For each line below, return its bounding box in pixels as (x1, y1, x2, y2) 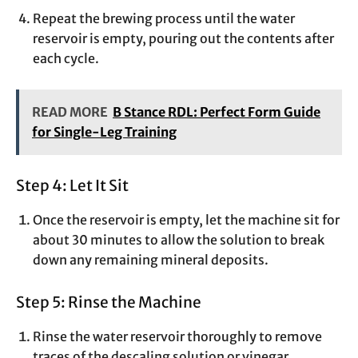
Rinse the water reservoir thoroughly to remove (33, 328, 322, 345)
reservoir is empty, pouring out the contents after (33, 30, 334, 47)
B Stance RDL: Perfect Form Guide (113, 104, 320, 121)
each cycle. (33, 50, 99, 67)
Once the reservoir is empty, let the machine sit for (33, 212, 340, 229)
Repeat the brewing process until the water (33, 10, 295, 27)
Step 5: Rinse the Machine (16, 292, 201, 312)
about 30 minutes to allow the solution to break (33, 232, 324, 249)
